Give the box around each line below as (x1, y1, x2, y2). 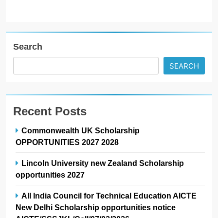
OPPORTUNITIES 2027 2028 (16, 137, 121, 146)
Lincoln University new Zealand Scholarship (21, 158, 184, 167)
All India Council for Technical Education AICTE (21, 191, 197, 200)
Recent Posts (13, 104, 87, 118)
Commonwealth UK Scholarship (21, 126, 140, 135)
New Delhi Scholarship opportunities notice (16, 202, 176, 212)
